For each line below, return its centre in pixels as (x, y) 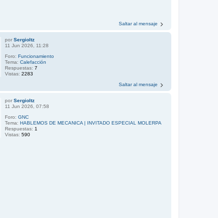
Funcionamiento (36, 56)
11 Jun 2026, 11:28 (27, 45)
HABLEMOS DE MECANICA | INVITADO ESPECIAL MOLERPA (91, 123)
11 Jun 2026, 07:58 (27, 106)
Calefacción (33, 62)
